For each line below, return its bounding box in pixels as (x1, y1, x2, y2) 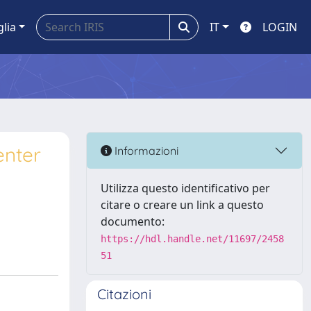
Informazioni (112, 143, 178, 158)
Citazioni (97, 285, 151, 303)
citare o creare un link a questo (101, 197, 264, 212)
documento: (101, 214, 165, 229)
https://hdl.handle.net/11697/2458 (101, 233, 284, 244)
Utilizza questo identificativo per (101, 180, 270, 196)
